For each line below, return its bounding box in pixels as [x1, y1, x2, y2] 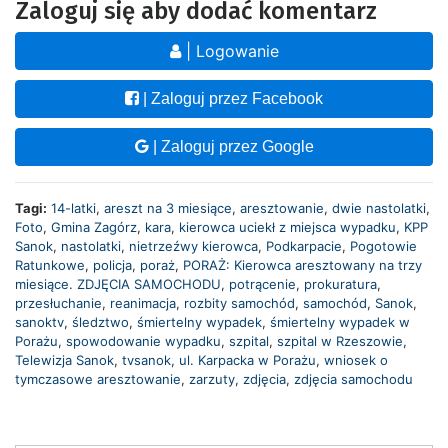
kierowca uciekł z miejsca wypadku [179, 218, 396, 235]
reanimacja [110, 294, 176, 311]
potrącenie [229, 275, 296, 292]
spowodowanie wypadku [66, 332, 221, 349]
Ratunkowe [15, 256, 85, 273]
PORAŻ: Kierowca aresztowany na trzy [183, 256, 422, 273]
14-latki [51, 199, 96, 216]
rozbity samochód [184, 294, 295, 311]
